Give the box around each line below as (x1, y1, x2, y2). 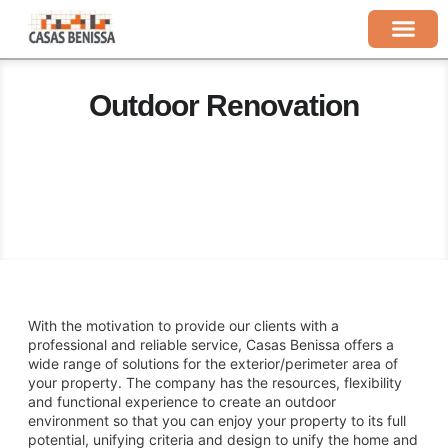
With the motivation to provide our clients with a (28, 316, 339, 334)
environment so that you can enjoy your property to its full (28, 411, 406, 429)
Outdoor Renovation (89, 88, 359, 122)
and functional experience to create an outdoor (28, 392, 336, 410)
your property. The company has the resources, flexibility (28, 373, 402, 391)
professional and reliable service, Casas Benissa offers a (28, 335, 394, 353)
